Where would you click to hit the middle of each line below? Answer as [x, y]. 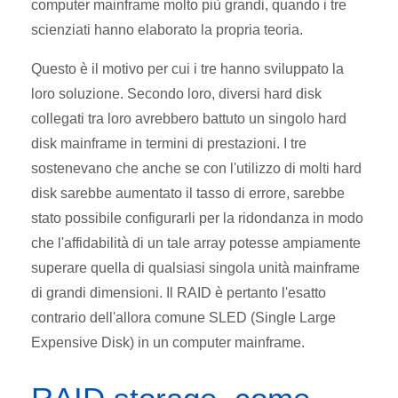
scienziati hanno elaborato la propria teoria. [167, 29]
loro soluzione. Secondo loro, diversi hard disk [176, 93]
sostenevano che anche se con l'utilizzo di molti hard [196, 168]
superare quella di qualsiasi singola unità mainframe [195, 267]
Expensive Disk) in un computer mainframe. [168, 342]
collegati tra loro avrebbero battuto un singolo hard [189, 118]
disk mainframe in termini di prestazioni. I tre [169, 143]
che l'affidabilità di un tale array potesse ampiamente [196, 243]
